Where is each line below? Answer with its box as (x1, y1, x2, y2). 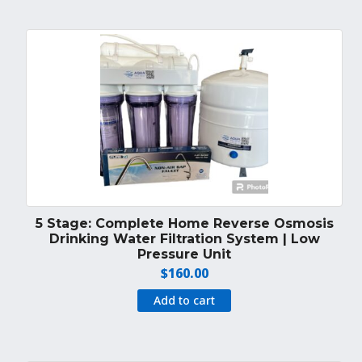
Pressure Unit (137, 246, 232, 263)
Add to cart (154, 292, 216, 308)
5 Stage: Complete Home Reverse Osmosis (35, 216, 334, 232)
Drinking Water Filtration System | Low (48, 231, 320, 247)
